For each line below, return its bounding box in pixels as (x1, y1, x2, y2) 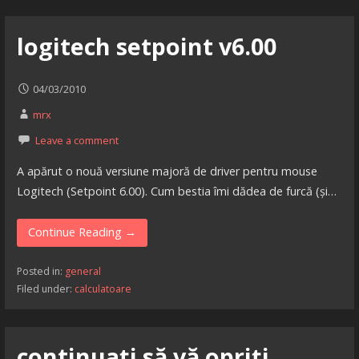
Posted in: (16, 264, 65, 278)
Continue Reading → (28, 224, 136, 240)
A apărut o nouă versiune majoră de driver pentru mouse (16, 163, 317, 179)
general (64, 264, 101, 278)
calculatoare (74, 281, 131, 296)
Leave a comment (34, 132, 119, 147)
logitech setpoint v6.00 (16, 30, 276, 62)
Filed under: (16, 281, 75, 296)
